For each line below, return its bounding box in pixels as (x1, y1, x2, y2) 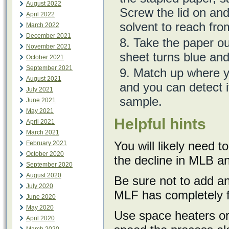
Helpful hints (114, 116, 206, 132)
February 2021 (26, 140, 67, 147)
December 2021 (26, 32, 71, 39)
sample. (120, 95, 162, 108)
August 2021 (26, 75, 61, 82)
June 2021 (26, 97, 56, 104)
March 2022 (26, 21, 59, 29)
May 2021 (26, 107, 54, 114)
